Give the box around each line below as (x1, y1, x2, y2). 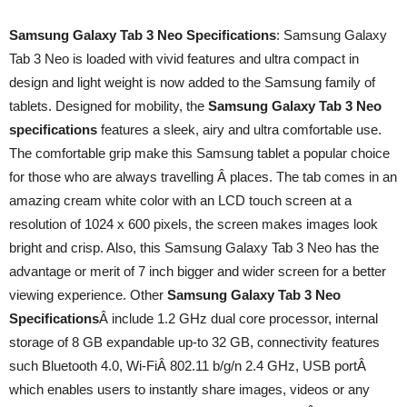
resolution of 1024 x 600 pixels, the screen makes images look (9, 216, 378, 232)
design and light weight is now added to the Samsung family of (9, 74, 375, 90)
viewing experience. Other (9, 287, 167, 303)
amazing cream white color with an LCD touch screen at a (9, 193, 352, 208)
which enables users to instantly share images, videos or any (9, 382, 370, 397)
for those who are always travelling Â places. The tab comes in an (9, 169, 397, 184)
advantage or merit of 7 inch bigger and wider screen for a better (9, 263, 386, 279)
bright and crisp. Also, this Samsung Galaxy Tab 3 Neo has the (9, 240, 379, 255)
